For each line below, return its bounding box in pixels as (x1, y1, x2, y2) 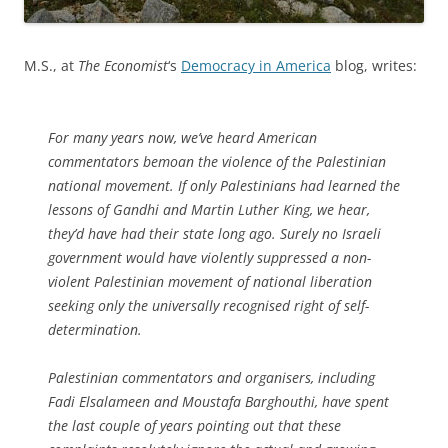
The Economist (78, 55, 168, 75)
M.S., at (24, 55, 78, 75)
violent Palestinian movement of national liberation (48, 271, 372, 291)
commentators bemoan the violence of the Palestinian (48, 151, 386, 171)
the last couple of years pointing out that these (48, 415, 341, 435)
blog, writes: (331, 55, 417, 75)
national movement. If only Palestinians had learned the (48, 175, 400, 195)
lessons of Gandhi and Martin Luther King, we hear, (48, 199, 370, 219)
